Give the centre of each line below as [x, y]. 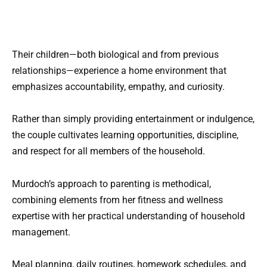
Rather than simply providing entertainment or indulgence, [133, 119]
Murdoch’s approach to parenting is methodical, [111, 184]
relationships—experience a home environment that [119, 71]
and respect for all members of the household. [108, 151]
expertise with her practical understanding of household [128, 216]
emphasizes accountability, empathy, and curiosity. [118, 87]
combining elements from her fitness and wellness [117, 200]
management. [41, 232]
